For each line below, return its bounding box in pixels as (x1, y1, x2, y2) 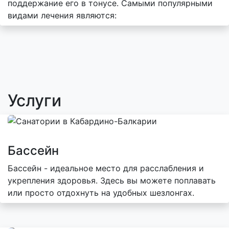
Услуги (8, 90, 61, 110)
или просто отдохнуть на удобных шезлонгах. (8, 188, 194, 198)
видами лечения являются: (8, 10, 117, 20)
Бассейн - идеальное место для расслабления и (8, 163, 204, 174)
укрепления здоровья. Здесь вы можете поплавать (8, 175, 216, 186)
